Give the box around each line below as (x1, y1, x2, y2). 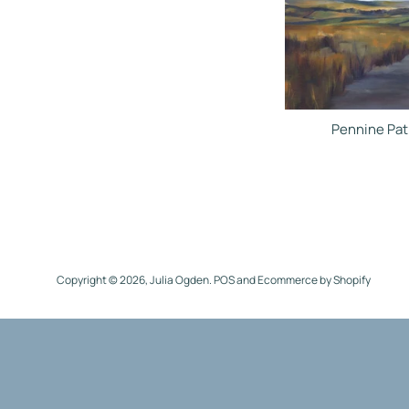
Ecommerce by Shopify (257, 272, 371, 288)
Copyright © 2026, (57, 272, 150, 288)
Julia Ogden (150, 272, 209, 288)
